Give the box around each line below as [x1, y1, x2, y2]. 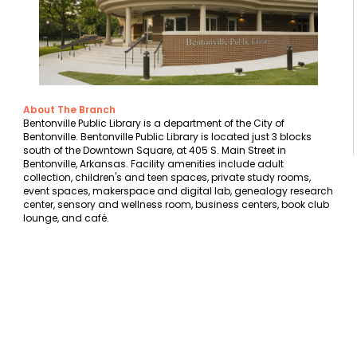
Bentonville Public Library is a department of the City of [23, 116, 284, 131]
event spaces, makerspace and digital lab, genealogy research [23, 184, 333, 198]
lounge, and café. [23, 211, 109, 226]
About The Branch [23, 103, 116, 117]
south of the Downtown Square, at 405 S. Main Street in [23, 143, 286, 158]
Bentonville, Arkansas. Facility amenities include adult [23, 157, 284, 171]
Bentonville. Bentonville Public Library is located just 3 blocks [23, 130, 312, 144]
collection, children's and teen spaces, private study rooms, [23, 171, 311, 185]
